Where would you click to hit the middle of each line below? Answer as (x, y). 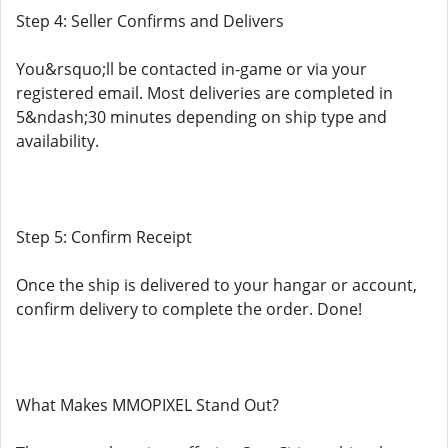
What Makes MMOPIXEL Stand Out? (147, 405)
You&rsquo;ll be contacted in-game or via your (191, 69)
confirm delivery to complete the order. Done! (189, 309)
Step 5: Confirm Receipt (104, 237)
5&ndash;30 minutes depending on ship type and (201, 117)
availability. (57, 141)
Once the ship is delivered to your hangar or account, (216, 285)
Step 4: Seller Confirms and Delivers (150, 21)
